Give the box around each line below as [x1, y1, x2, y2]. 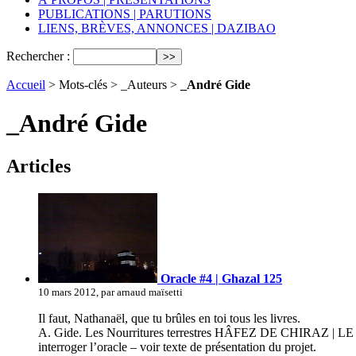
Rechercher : [6, 49, 70, 63]
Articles [6, 155, 71, 176]
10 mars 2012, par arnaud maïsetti [38, 285, 183, 298]
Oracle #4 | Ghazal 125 [157, 271, 282, 285]
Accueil [6, 78, 45, 91]
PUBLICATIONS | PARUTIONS [38, 7, 211, 21]
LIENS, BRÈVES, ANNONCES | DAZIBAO [38, 21, 276, 35]
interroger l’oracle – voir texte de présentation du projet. [38, 339, 316, 354]
